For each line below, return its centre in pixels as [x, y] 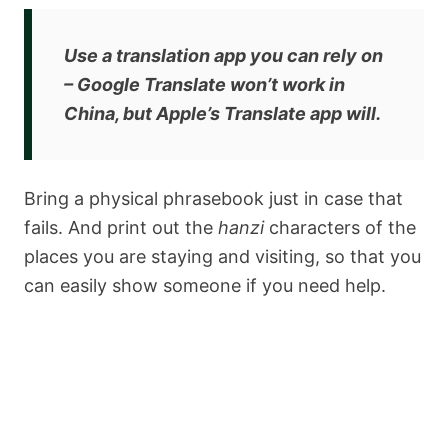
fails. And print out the [121, 227]
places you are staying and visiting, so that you [222, 256]
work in [311, 84]
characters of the [340, 227]
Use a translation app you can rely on [223, 55]
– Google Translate [147, 84]
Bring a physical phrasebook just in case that [213, 198]
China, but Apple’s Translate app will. [222, 113]
